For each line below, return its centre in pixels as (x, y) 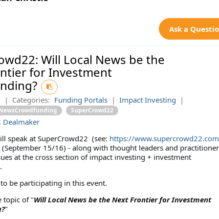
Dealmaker (21, 122)
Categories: (31, 99)
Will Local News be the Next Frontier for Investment (122, 200)
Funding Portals (81, 99)
